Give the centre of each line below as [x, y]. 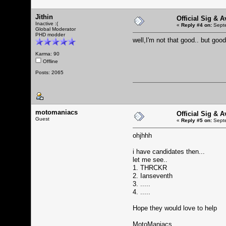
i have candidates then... [169, 151]
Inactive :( [47, 23]
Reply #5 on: [196, 120]
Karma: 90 [47, 53]
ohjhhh [142, 135]
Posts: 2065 [49, 72]
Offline [50, 61]
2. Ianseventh [153, 176]
